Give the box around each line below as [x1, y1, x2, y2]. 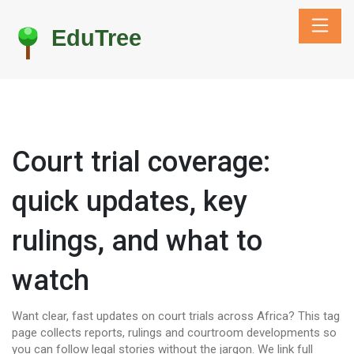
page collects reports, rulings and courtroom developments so [12, 326, 337, 340]
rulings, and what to [12, 224, 262, 258]
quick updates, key [12, 185, 247, 218]
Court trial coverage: [12, 145, 270, 179]
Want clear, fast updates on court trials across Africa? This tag [12, 309, 340, 323]
